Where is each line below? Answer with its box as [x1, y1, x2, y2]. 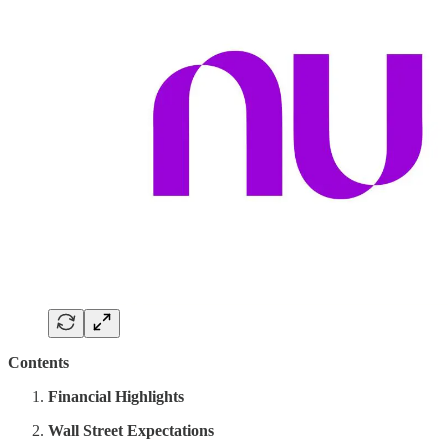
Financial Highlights [48, 388, 184, 406]
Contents [8, 354, 69, 372]
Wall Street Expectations [48, 422, 214, 440]
